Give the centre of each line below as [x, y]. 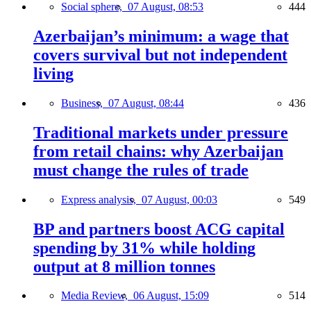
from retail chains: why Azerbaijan [158, 151]
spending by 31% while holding [144, 247]
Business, [85, 103]
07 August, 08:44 [146, 103]
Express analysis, [101, 199]
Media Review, [97, 296]
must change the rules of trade [141, 170]
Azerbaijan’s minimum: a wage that [161, 36]
